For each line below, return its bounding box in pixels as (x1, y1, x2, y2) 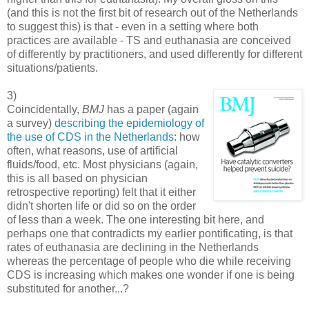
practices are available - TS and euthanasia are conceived (7, 34, 291, 46)
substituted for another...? (7, 282, 129, 295)
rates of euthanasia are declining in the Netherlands (7, 241, 259, 253)
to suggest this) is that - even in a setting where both (7, 20, 259, 32)
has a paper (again (104, 103, 199, 115)
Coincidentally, (7, 103, 82, 115)
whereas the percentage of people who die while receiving (7, 255, 291, 267)
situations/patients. (7, 61, 98, 74)
